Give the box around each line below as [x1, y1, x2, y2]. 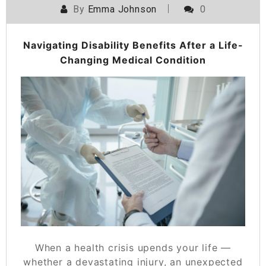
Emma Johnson [87, 3, 157, 15]
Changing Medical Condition [60, 53, 206, 66]
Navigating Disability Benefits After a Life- [23, 39, 243, 51]
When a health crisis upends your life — [34, 241, 232, 254]
